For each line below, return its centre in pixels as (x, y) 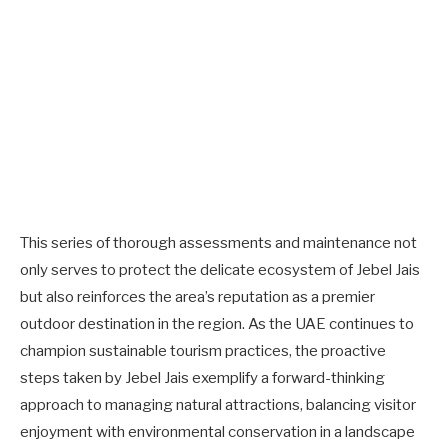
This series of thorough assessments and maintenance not (218, 242)
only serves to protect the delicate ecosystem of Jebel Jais (220, 269)
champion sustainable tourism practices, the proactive (203, 350)
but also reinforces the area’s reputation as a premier (197, 296)
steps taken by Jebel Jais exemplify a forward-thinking (202, 377)
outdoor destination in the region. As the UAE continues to (217, 323)
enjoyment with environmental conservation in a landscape (217, 431)
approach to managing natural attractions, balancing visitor (218, 404)
